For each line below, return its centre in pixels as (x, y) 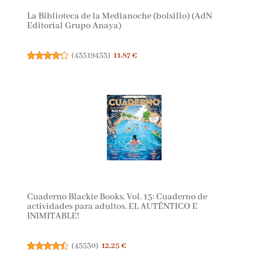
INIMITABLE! (53, 216)
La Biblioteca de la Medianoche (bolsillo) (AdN (119, 17)
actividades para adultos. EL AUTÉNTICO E (112, 207)
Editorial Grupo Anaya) (74, 26)
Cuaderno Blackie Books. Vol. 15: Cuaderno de (117, 197)
